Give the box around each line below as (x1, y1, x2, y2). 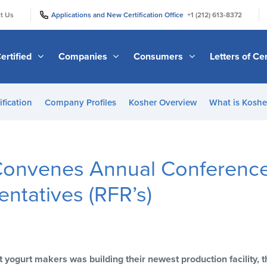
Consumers (133, 50, 186, 63)
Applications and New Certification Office (51, 10, 187, 19)
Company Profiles (45, 97, 116, 108)
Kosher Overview (129, 97, 197, 108)
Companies (58, 50, 110, 63)
